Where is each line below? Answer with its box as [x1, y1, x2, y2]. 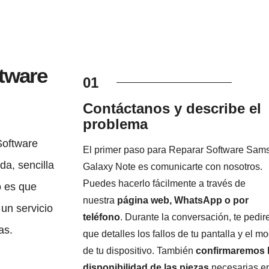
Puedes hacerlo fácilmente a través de [82, 178, 246, 189]
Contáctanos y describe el [82, 100, 261, 117]
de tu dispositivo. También [82, 246, 196, 256]
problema [82, 116, 148, 133]
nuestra [82, 195, 117, 206]
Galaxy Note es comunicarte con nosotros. [82, 162, 262, 172]
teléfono [82, 212, 120, 223]
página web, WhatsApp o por [116, 195, 249, 206]
